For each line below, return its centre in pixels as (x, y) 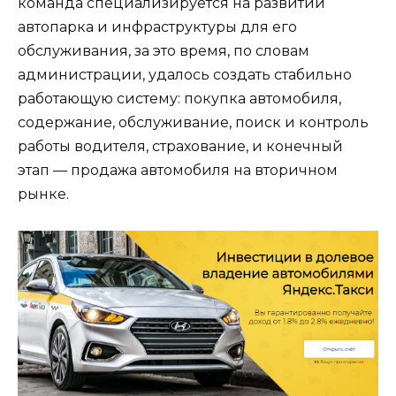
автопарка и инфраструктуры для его (157, 27)
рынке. (43, 194)
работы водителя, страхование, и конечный (180, 147)
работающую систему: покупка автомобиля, (179, 99)
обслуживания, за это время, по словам (164, 51)
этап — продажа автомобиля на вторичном (178, 171)
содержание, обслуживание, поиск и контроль (193, 123)
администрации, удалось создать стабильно (185, 75)
